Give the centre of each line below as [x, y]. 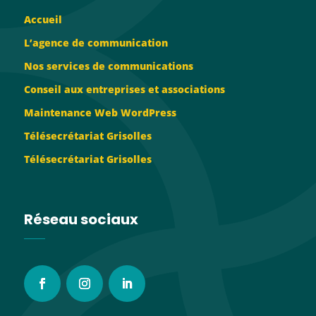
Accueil [43, 19]
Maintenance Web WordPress [100, 112]
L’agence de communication [96, 42]
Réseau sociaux [81, 219]
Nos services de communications [108, 66]
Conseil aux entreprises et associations [124, 89]
